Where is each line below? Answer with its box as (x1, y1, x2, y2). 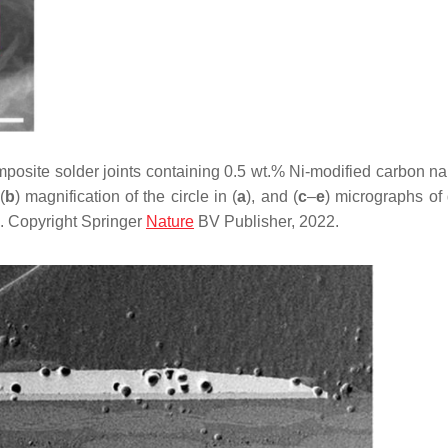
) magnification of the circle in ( (14, 187, 238, 205)
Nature (146, 212, 194, 230)
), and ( (246, 187, 299, 205)
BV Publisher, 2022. (194, 212, 339, 230)
